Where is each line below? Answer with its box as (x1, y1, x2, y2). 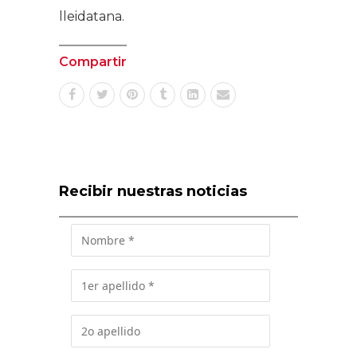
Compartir (59, 53, 127, 69)
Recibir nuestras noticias (59, 182, 247, 200)
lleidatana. (59, 8, 124, 24)
